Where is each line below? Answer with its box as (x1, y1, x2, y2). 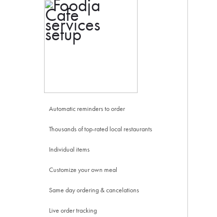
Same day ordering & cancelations (48, 186, 139, 194)
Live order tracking (48, 206, 97, 215)
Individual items (48, 145, 90, 154)
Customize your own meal (48, 165, 117, 174)
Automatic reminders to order (48, 104, 125, 113)
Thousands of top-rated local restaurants (48, 124, 152, 133)
